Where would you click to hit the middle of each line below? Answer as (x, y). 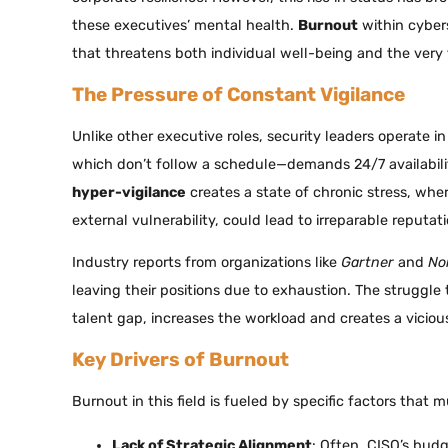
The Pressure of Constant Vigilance (238, 95)
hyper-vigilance (129, 192)
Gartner (367, 262)
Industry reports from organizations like (206, 262)
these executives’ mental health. (185, 25)
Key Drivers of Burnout (180, 360)
